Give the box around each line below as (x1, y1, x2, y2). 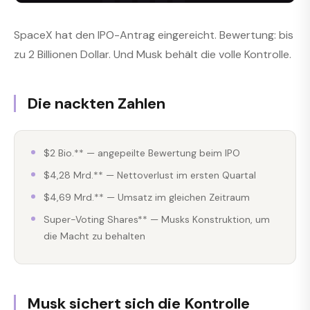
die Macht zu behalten (44, 229, 145, 242)
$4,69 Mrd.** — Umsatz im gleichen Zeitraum (44, 190, 250, 203)
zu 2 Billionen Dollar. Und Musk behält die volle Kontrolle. (14, 47, 291, 62)
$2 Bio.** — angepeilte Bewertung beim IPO (44, 146, 240, 159)
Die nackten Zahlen (27, 93, 165, 113)
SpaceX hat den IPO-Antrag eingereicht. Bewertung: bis (14, 28, 293, 42)
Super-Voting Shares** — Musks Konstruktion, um (44, 212, 270, 226)
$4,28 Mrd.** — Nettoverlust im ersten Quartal (44, 168, 256, 181)
